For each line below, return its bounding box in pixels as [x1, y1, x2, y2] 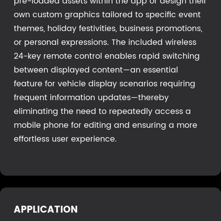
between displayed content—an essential [14, 63, 178, 76]
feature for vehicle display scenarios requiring [14, 77, 195, 90]
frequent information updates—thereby [14, 91, 169, 104]
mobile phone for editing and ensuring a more [14, 118, 197, 132]
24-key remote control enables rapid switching [14, 49, 200, 63]
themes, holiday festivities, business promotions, [14, 22, 202, 35]
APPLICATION [14, 202, 78, 218]
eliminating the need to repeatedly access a [14, 105, 191, 118]
